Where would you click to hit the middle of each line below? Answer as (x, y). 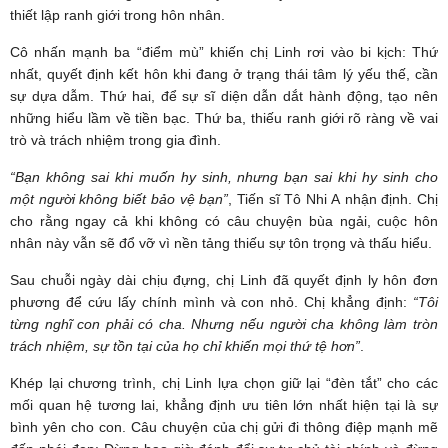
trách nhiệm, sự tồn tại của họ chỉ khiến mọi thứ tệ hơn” (185, 346)
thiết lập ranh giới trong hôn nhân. (117, 15)
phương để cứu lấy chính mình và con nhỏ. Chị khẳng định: (211, 302)
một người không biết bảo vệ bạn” (119, 199)
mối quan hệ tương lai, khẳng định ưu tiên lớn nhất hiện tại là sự (224, 405)
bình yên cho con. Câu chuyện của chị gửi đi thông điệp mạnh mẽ (224, 427)
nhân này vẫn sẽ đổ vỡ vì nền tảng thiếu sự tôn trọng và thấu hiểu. (221, 243)
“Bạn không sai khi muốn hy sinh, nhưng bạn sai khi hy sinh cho (224, 177)
